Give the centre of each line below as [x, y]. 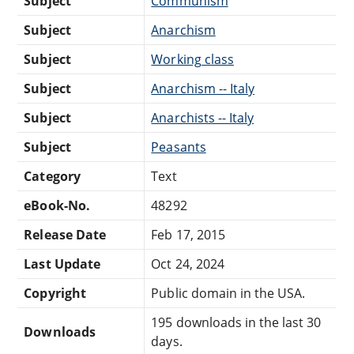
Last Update [62, 264]
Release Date [65, 234]
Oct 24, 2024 [188, 264]
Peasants [179, 147]
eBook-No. [57, 205]
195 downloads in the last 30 [236, 322]
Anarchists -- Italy [203, 117]
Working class [192, 59]
